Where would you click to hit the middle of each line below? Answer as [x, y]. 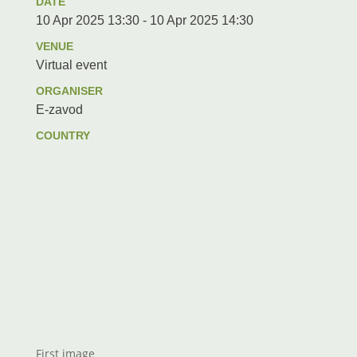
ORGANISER [69, 91]
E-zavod [59, 110]
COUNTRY [63, 135]
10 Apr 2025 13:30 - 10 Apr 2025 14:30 [144, 20]
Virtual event [71, 65]
